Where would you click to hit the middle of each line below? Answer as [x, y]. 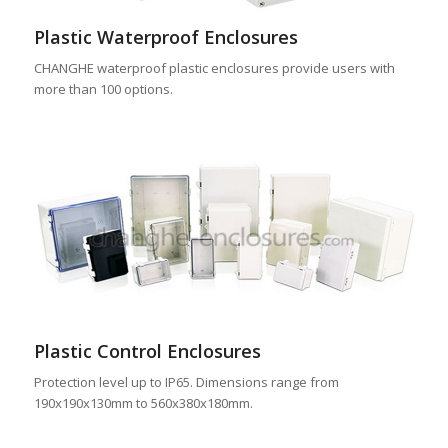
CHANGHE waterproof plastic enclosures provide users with [214, 67]
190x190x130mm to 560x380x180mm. [143, 402]
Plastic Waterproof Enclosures [165, 36]
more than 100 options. [103, 88]
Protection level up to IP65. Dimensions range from [186, 381]
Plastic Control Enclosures [147, 350]
